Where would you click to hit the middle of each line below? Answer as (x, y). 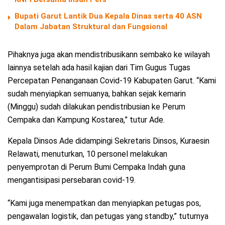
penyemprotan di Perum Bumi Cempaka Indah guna (96, 167)
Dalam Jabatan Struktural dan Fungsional (91, 26)
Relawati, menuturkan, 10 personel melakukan (87, 154)
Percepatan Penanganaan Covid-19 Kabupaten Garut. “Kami (112, 80)
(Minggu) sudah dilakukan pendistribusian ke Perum (96, 106)
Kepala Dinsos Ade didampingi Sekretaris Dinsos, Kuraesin (108, 141)
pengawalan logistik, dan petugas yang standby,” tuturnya (108, 216)
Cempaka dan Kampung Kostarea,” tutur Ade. (86, 120)
